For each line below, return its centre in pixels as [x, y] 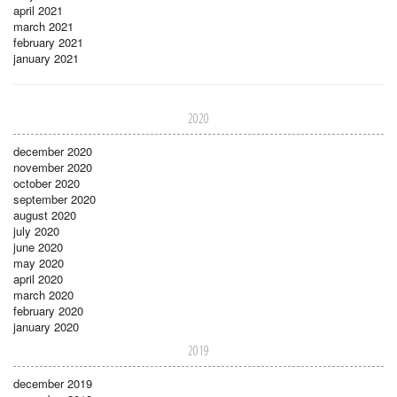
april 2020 [38, 278]
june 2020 [38, 246]
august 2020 [45, 214]
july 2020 [36, 230]
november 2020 [53, 167]
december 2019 [53, 383]
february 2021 [48, 42]
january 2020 [46, 326]
